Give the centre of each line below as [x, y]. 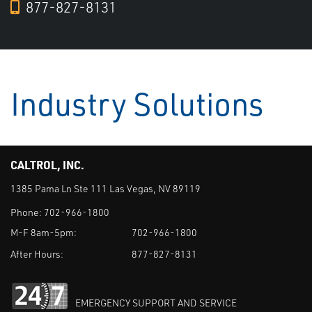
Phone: [27, 212]
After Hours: [37, 253]
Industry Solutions [137, 104]
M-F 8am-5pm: [44, 232]
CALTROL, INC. [47, 165]
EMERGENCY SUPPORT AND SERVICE [156, 302]
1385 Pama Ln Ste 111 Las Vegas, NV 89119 [106, 189]
